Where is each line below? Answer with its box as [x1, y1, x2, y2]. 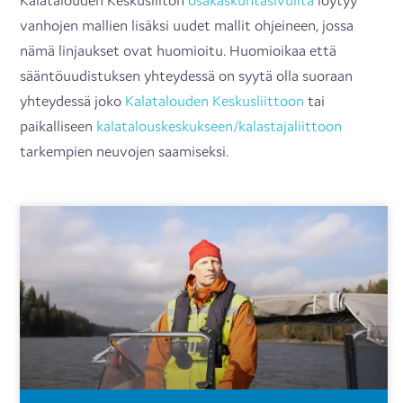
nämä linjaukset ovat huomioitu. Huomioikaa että [20, 40, 337, 60]
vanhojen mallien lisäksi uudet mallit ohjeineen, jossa [20, 14, 354, 35]
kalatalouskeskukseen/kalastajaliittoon [96, 115, 343, 136]
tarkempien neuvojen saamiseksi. [20, 140, 229, 161]
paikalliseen [20, 115, 97, 136]
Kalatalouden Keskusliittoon [125, 90, 305, 111]
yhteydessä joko [20, 90, 126, 111]
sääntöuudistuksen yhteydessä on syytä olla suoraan [20, 65, 354, 85]
